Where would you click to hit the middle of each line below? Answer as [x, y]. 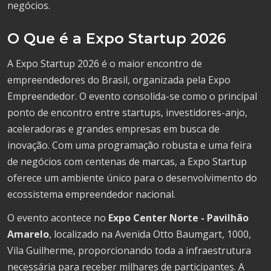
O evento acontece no [58, 217]
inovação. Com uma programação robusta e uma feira [129, 145]
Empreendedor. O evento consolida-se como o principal [132, 96]
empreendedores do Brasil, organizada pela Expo [119, 80]
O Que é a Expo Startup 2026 [117, 38]
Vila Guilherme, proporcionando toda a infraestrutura [129, 250]
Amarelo [28, 234]
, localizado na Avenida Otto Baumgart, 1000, [150, 234]
